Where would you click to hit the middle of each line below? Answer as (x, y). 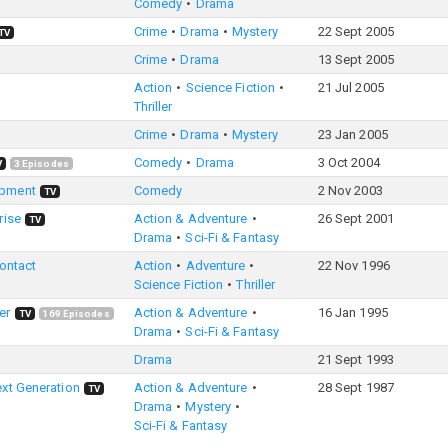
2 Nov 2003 (350, 190)
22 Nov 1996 (353, 265)
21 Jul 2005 (350, 87)
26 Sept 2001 (355, 218)
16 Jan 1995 (352, 312)
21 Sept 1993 (355, 359)
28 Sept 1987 (355, 387)
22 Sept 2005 (355, 31)
